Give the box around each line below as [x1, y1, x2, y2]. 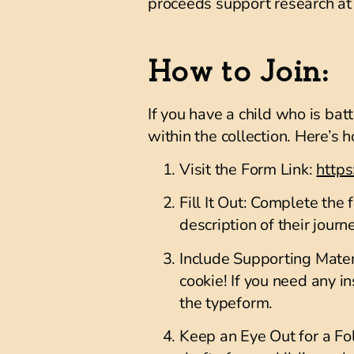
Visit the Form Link [179, 159, 309, 180]
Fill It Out [179, 192, 243, 214]
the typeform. [179, 292, 273, 314]
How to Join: [148, 55, 329, 88]
